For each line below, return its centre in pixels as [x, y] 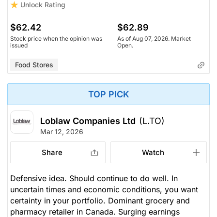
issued [19, 45]
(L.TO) [152, 121]
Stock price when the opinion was [56, 38]
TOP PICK [108, 94]
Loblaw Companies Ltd [88, 121]
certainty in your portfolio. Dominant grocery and [100, 200]
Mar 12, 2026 [62, 131]
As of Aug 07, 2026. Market [154, 38]
